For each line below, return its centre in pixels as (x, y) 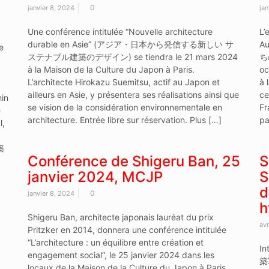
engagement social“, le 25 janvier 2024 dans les (121, 255)
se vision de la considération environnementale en (125, 107)
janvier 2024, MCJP (95, 177)
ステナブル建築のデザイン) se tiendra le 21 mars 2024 (132, 56)
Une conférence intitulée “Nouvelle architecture (120, 31)
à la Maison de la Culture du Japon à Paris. (111, 69)
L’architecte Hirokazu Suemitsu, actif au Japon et (123, 82)
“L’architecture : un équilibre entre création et (115, 242)
